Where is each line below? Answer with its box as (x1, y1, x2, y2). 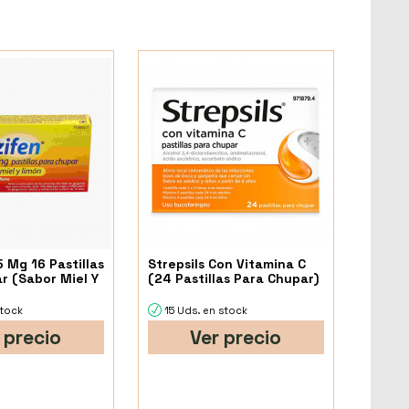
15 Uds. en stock (163, 304, 247, 318)
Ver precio (190, 325, 282, 351)
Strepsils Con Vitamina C (147, 256, 306, 273)
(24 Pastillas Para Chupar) (147, 270, 319, 288)
